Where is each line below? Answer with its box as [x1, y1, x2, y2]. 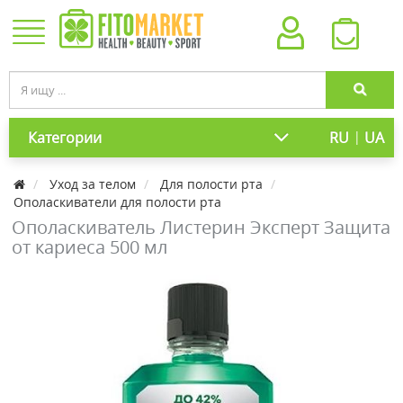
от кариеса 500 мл [12, 235, 167, 259]
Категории [28, 128, 102, 148]
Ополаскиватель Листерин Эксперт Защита [12, 215, 390, 239]
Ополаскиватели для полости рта [13, 193, 221, 210]
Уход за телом [49, 175, 136, 193]
